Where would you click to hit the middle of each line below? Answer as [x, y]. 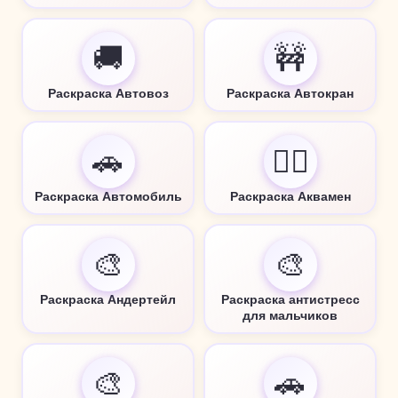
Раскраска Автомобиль [108, 196]
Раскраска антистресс [290, 299]
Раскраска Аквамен [290, 196]
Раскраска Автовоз [108, 93]
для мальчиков [290, 315]
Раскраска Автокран [290, 93]
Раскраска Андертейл [108, 299]
